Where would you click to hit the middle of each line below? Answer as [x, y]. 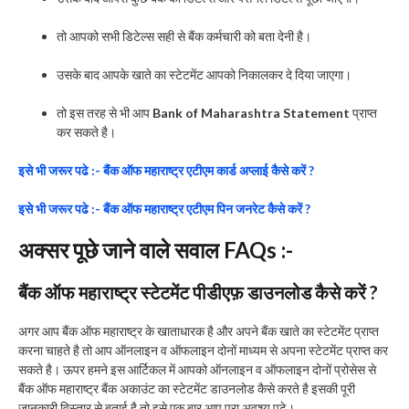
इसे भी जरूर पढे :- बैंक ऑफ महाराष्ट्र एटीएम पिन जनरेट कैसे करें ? [164, 208]
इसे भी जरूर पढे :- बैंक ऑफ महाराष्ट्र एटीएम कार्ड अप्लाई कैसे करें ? [166, 170]
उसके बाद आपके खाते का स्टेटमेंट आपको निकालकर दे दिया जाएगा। [204, 74]
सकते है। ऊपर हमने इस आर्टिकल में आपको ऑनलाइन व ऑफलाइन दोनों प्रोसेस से [197, 369]
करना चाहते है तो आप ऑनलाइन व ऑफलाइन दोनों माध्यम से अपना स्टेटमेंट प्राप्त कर [203, 350]
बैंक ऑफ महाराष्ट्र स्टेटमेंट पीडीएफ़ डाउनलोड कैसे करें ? [198, 292]
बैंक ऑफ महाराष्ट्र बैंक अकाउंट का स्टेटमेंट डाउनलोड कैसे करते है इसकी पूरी [187, 388]
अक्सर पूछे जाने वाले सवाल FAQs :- [156, 249]
